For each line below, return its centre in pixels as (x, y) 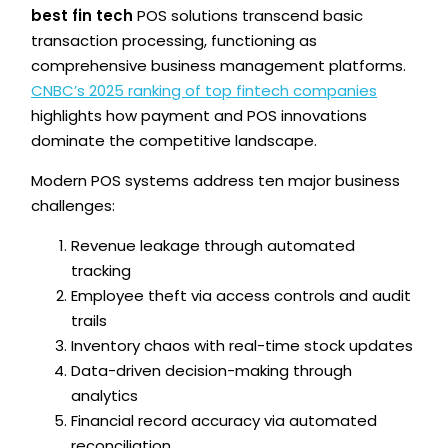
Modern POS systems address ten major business (216, 181)
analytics (105, 396)
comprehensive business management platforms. (219, 66)
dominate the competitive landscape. (174, 141)
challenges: (73, 206)
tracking (101, 271)
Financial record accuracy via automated (224, 421)
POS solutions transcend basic (248, 16)
